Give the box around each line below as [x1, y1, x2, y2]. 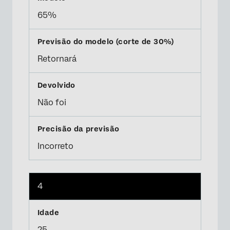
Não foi [37, 98, 66, 107]
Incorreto [37, 141, 73, 151]
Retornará [37, 54, 76, 64]
